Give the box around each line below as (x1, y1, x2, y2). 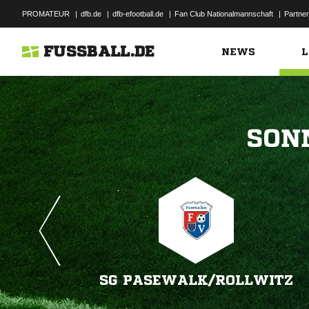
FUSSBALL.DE (43, 44, 155, 59)
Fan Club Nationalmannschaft (175, 10, 273, 18)
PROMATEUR (22, 10, 70, 18)
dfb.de (81, 10, 101, 18)
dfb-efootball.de (112, 10, 163, 18)
